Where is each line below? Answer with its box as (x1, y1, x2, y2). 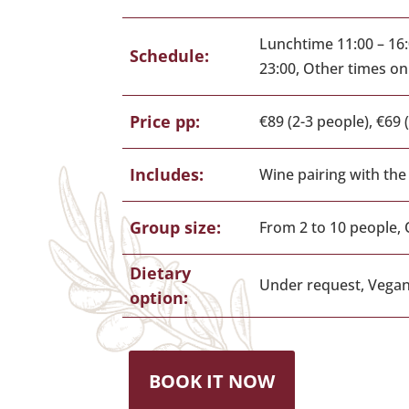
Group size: (130, 215, 222, 238)
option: (130, 286, 189, 309)
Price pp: (130, 110, 201, 132)
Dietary (130, 261, 192, 284)
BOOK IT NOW (149, 369, 276, 394)
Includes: (130, 163, 204, 185)
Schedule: (130, 44, 210, 67)
